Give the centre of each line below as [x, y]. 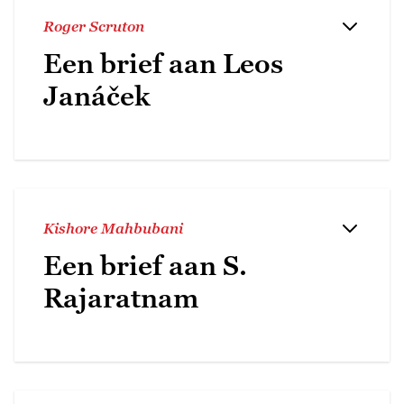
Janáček [97, 96]
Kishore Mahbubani [113, 228]
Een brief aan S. [145, 265]
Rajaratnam [121, 298]
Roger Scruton [94, 26]
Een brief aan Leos [163, 63]
